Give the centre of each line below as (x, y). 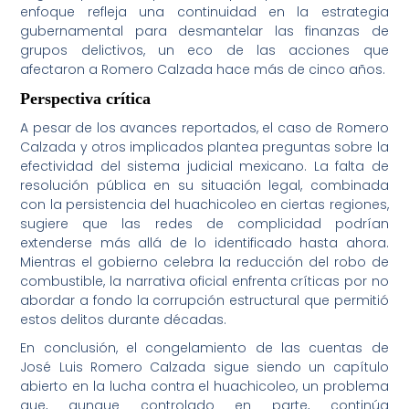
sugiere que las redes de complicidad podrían (204, 224)
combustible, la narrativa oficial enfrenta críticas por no (204, 282)
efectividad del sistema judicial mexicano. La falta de (204, 167)
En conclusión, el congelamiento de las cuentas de (204, 348)
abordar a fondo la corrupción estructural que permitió (204, 301)
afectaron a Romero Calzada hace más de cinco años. (203, 70)
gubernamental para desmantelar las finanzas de (204, 31)
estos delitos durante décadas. (124, 320)
